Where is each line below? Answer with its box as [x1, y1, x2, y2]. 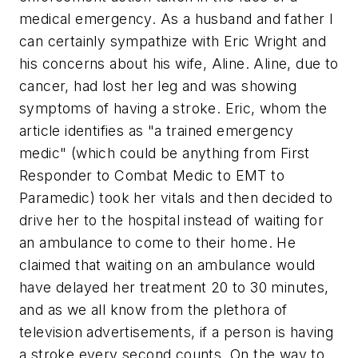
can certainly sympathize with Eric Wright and [19, 33, 326, 50]
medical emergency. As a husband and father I [19, 10, 334, 27]
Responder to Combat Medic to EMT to [19, 167, 284, 184]
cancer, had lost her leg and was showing [19, 78, 296, 94]
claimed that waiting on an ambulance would [19, 257, 316, 273]
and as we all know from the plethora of [19, 301, 288, 318]
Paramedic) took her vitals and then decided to [19, 189, 333, 206]
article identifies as [19, 122, 148, 139]
